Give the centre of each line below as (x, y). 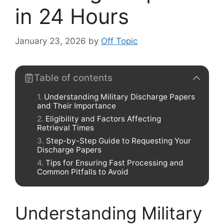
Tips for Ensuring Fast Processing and (114, 162)
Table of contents (73, 77)
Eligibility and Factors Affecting (103, 118)
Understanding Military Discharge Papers (119, 96)
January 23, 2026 (50, 41)
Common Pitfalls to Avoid (83, 171)
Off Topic (119, 41)
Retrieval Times (65, 127)
